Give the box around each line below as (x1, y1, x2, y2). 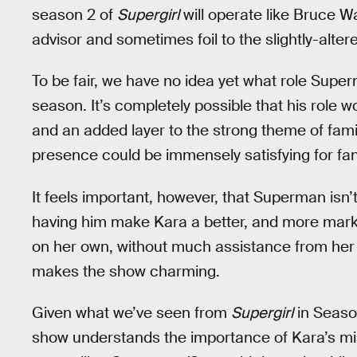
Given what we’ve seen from (32, 303, 231, 324)
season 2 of (32, 4, 117, 25)
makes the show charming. (32, 261, 220, 281)
